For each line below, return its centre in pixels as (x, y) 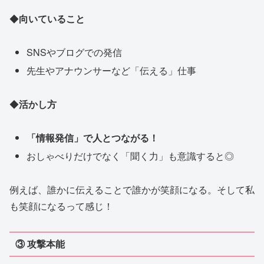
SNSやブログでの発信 (75, 52)
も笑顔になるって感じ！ (61, 206)
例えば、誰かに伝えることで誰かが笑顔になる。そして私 (132, 189)
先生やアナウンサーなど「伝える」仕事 (112, 71)
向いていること (52, 19)
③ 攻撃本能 (40, 244)
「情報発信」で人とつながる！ (93, 137)
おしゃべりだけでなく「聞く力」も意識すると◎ (131, 156)
